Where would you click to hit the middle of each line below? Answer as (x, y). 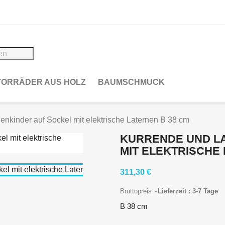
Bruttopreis (137, 191)
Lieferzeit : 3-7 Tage (188, 191)
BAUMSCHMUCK (131, 82)
